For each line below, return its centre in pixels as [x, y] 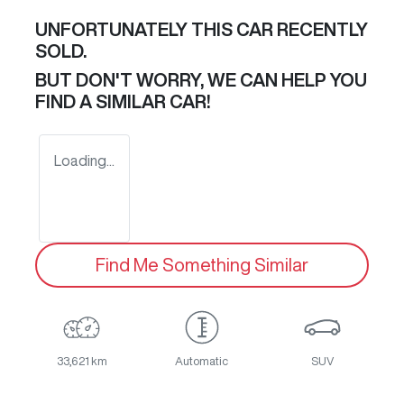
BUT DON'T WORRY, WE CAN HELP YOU [201, 80]
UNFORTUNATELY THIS [136, 30]
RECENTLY [321, 30]
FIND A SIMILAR [102, 102]
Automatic [202, 362]
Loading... [84, 161]
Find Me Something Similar [202, 265]
